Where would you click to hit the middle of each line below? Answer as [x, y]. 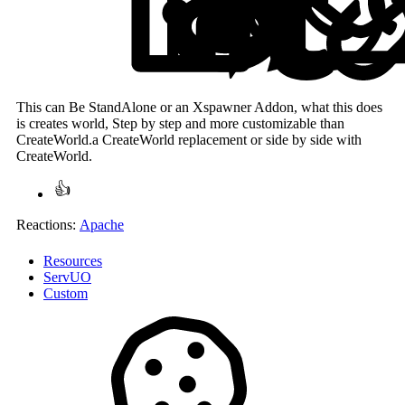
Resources [73, 261]
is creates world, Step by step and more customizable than [180, 124]
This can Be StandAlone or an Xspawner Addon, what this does [199, 108]
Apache [102, 225]
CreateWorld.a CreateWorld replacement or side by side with [189, 140]
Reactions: [46, 225]
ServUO [67, 278]
